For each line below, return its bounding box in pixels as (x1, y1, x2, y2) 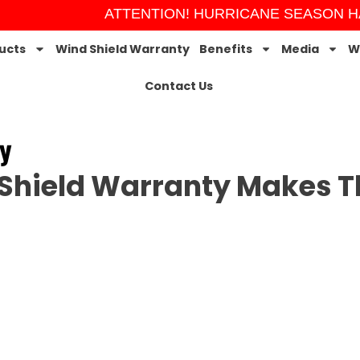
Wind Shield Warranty (55, 41, 190, 57)
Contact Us (145, 78, 214, 94)
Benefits (198, 41, 252, 57)
